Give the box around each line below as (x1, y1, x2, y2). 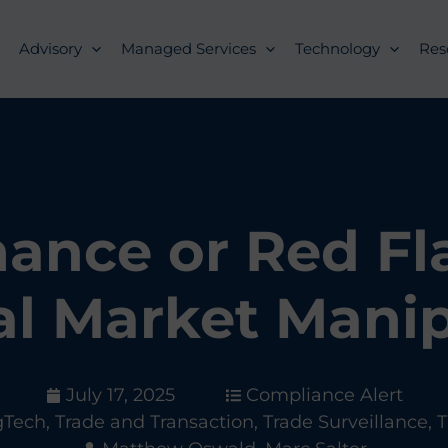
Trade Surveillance (262, 411, 428, 433)
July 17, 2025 (65, 384, 175, 406)
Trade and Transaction (54, 411, 254, 433)
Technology (295, 39, 380, 58)
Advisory (19, 39, 82, 58)
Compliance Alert (245, 384, 403, 406)
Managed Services (121, 39, 256, 58)
